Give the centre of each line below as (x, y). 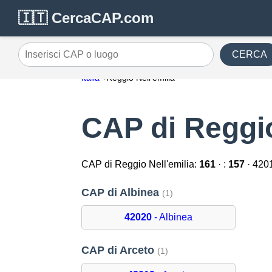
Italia (91, 78)
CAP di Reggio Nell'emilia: (141, 165)
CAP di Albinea (122, 193)
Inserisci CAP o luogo (64, 59)
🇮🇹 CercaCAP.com (86, 18)
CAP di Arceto (120, 250)
